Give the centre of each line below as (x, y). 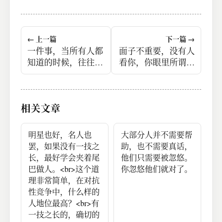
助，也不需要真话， (157, 146)
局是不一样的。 (57, 74)
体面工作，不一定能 (157, 74)
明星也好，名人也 (60, 135)
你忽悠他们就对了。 (157, 169)
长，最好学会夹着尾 (64, 158)
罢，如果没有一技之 (64, 146)
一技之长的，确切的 (64, 215)
